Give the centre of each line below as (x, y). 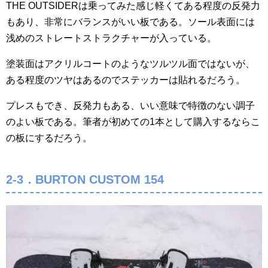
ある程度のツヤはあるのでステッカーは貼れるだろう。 (126, 80)
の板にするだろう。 (49, 138)
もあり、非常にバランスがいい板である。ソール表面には (130, 22)
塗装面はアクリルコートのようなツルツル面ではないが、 (130, 64)
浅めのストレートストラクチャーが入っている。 (111, 38)
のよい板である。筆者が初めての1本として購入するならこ (133, 122)
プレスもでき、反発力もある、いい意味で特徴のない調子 (130, 106)
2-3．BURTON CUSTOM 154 (85, 180)
